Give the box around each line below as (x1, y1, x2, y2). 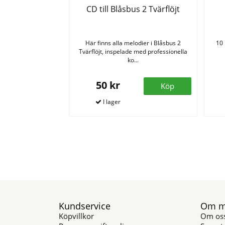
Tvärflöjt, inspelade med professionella (78, 47, 187, 56)
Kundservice (59, 199, 110, 212)
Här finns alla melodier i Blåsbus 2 (85, 38, 181, 47)
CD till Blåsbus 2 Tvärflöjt (86, 3, 180, 15)
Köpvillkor (59, 210, 94, 221)
